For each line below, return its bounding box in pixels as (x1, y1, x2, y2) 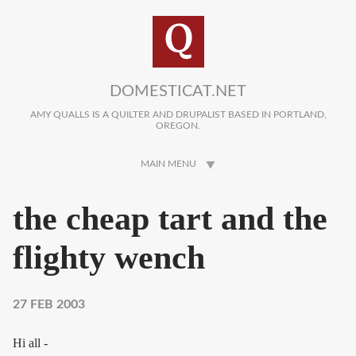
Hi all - (13, 336, 48, 350)
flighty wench (13, 239, 205, 277)
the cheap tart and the (13, 200, 327, 238)
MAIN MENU (141, 159, 196, 169)
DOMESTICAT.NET (110, 83, 246, 99)
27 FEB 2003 (13, 298, 85, 311)
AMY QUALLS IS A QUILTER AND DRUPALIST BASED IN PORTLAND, (29, 110, 327, 120)
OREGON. (156, 121, 200, 131)
